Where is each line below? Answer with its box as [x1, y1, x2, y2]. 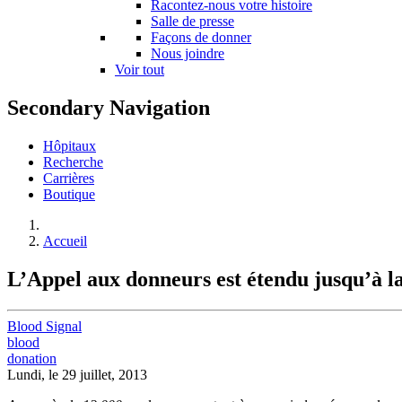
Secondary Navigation [7, 95, 210, 119]
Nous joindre [151, 45, 224, 61]
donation [7, 350, 57, 366]
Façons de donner [151, 29, 251, 45]
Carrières [43, 170, 94, 186]
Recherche [43, 153, 103, 170]
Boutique [43, 186, 95, 202]
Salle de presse [151, 13, 234, 29]
